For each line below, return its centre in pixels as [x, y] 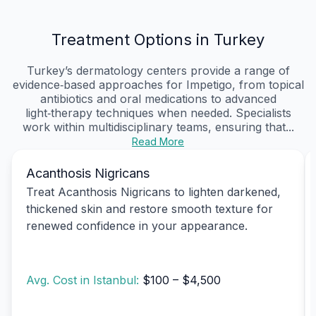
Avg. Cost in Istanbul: [84, 280]
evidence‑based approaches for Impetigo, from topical [158, 84]
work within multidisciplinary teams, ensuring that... [158, 127]
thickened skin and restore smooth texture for [150, 208]
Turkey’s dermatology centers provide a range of [158, 70]
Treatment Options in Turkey [158, 39]
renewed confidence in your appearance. [137, 225]
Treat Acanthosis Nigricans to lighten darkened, [153, 192]
